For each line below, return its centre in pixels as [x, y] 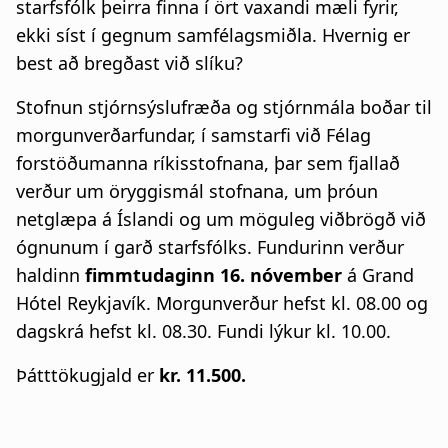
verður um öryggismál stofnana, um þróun [197, 190]
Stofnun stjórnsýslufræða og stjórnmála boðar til [224, 106]
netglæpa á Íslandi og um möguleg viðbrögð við [221, 218]
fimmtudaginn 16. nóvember [213, 274]
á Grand [378, 274]
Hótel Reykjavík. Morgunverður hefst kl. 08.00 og [222, 302]
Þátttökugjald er [87, 374]
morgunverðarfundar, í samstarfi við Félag [193, 134]
